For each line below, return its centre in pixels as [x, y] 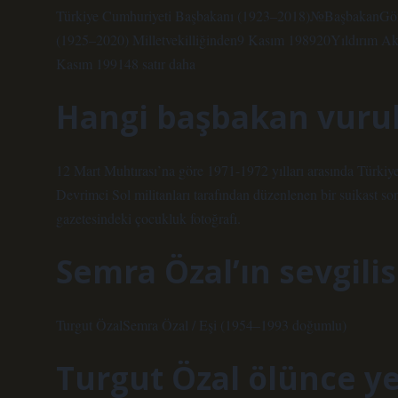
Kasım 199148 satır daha [126, 64]
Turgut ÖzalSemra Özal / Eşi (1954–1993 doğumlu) [201, 325]
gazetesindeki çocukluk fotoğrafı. [148, 218]
